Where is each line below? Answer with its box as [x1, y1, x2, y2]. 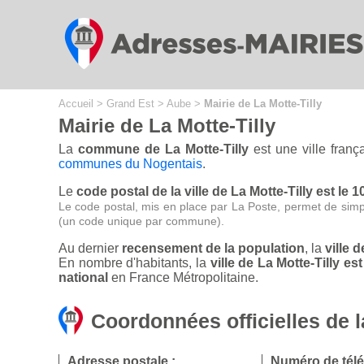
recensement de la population [122, 241, 305, 256]
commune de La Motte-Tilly [77, 142, 249, 157]
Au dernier [58, 241, 122, 256]
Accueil [58, 97, 93, 110]
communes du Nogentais [58, 157, 202, 171]
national [58, 271, 108, 285]
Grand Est [106, 97, 154, 110]
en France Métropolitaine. [108, 271, 258, 285]
